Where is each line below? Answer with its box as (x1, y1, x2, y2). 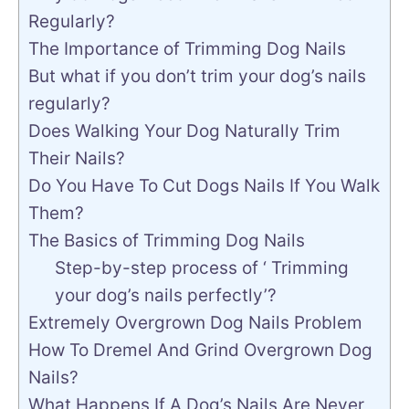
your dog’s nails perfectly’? (54, 285, 277, 306)
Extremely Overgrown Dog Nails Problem (28, 312, 362, 333)
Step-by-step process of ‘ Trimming (54, 257, 349, 278)
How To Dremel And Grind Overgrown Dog (28, 340, 372, 361)
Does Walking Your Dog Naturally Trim (28, 121, 341, 142)
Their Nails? (28, 148, 134, 169)
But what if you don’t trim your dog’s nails (28, 66, 366, 87)
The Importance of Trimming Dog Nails (28, 38, 346, 59)
